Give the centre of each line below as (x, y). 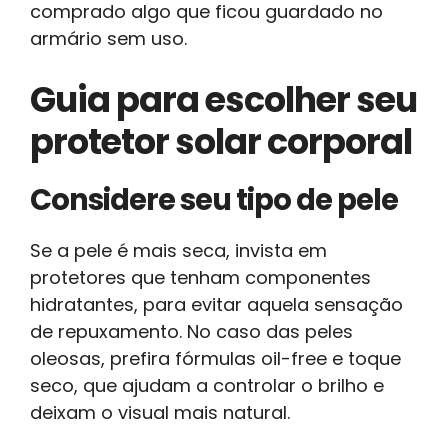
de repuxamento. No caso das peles (191, 331)
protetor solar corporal (221, 141)
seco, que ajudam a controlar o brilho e (207, 385)
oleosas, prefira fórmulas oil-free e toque (215, 358)
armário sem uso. (108, 38)
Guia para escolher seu (223, 99)
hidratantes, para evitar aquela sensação (216, 304)
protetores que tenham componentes (200, 277)
